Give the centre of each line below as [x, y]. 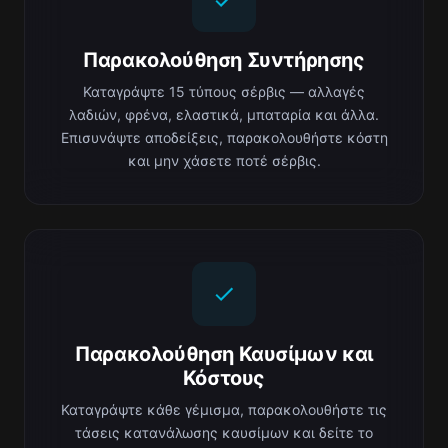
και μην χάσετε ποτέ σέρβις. [224, 160]
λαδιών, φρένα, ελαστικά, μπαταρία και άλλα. [224, 114]
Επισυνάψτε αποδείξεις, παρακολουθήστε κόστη [224, 137]
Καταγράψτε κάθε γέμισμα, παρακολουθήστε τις [224, 409]
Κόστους [224, 378]
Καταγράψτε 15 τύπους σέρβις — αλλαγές [224, 91]
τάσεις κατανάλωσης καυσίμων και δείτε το [224, 432]
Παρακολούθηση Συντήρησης [224, 60]
